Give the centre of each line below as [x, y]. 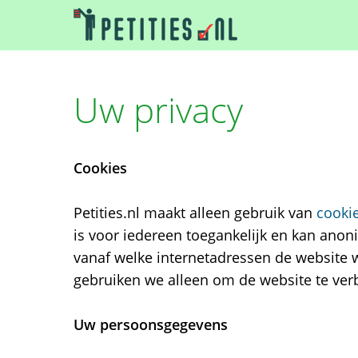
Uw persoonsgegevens [151, 324]
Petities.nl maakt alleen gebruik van [195, 213]
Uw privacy [158, 109]
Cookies [100, 168]
